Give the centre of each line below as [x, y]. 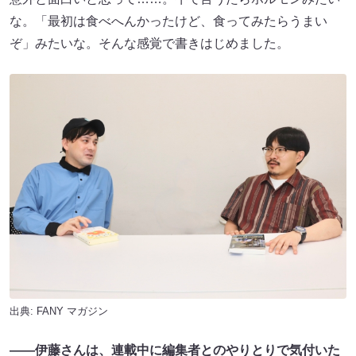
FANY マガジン [72, 311]
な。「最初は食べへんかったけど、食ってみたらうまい [168, 21]
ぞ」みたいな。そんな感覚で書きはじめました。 [149, 44]
